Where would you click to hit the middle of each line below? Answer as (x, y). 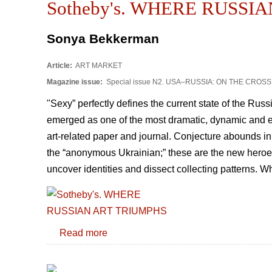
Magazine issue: (76, 82)
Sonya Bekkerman (103, 38)
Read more (83, 233)
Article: (60, 66)
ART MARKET (98, 66)
